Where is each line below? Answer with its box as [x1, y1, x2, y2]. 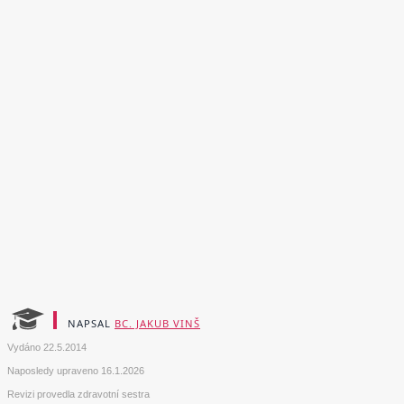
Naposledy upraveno [7, 365, 101, 377]
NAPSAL [68, 317, 115, 331]
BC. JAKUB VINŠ [115, 317, 200, 331]
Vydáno [7, 342, 43, 353]
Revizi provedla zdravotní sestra [7, 389, 150, 400]
